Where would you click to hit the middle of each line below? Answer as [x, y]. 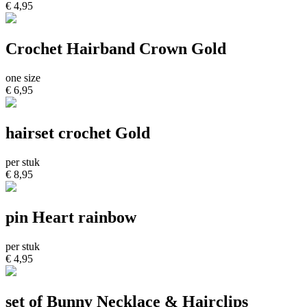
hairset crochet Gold [78, 133]
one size [23, 78]
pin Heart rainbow [71, 217]
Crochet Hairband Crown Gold [116, 49]
